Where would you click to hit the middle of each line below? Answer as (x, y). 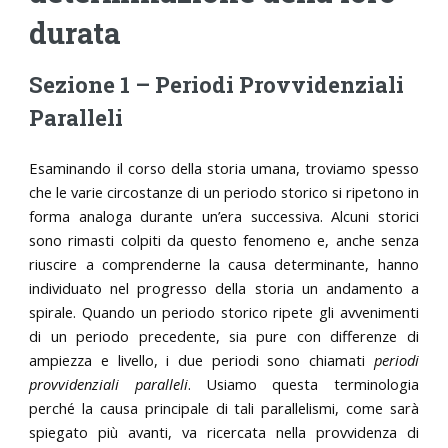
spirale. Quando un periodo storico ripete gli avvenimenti (224, 311)
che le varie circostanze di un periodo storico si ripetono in (224, 191)
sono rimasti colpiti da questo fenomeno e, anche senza (224, 239)
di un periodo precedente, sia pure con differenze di (224, 335)
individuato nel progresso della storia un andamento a (224, 287)
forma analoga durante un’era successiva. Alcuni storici (224, 215)
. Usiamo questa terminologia (303, 383)
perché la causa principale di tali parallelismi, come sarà (224, 407)
